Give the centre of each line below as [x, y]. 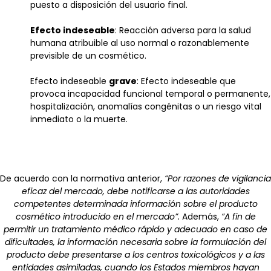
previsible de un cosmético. [88, 55]
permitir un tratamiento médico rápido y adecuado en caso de [135, 229]
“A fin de [238, 216]
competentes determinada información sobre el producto [135, 204]
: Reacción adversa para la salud [183, 30]
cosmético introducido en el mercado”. [97, 216]
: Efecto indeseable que [186, 81]
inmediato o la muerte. [79, 119]
